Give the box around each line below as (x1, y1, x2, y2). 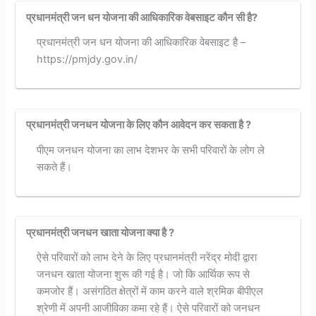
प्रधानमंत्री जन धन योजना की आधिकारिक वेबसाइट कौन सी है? (26, 11, 258, 24)
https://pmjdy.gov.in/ (36, 53, 138, 66)
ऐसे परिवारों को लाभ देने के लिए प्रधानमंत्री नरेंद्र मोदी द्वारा (36, 251, 257, 265)
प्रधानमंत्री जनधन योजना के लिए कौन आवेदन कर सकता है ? (26, 119, 252, 132)
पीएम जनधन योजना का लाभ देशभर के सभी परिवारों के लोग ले (36, 143, 265, 157)
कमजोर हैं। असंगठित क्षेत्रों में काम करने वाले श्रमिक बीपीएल (36, 285, 263, 298)
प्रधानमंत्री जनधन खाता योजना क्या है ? (26, 226, 175, 239)
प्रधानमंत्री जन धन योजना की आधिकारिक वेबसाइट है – (36, 36, 245, 49)
